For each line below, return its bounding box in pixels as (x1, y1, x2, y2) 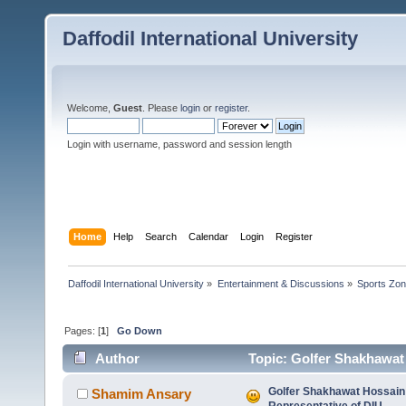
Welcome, (67, 102, 113, 113)
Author (95, 351, 140, 367)
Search (145, 230, 178, 242)
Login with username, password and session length (67, 139, 292, 150)
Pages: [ (64, 324, 101, 336)
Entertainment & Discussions (217, 277, 344, 289)
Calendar (188, 230, 229, 242)
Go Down (117, 324, 163, 336)
